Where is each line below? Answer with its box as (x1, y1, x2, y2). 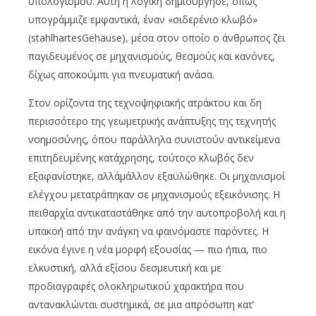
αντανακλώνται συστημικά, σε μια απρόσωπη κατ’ (28, 297, 254, 311)
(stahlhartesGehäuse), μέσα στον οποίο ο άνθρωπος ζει (28, 30, 285, 44)
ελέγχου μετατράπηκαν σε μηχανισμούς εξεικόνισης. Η (28, 187, 280, 201)
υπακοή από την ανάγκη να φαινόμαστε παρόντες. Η (28, 224, 269, 238)
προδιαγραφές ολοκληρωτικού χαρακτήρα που (28, 279, 244, 293)
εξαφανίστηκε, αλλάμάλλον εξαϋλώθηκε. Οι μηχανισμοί (28, 169, 285, 183)
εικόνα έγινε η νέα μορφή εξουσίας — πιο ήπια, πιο (28, 242, 267, 256)
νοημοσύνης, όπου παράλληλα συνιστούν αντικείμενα (28, 132, 280, 146)
